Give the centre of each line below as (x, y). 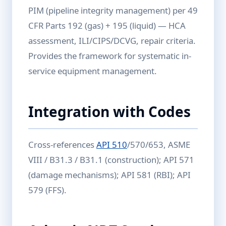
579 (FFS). (47, 190)
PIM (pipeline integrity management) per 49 (113, 10)
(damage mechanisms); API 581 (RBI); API (109, 175)
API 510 (112, 145)
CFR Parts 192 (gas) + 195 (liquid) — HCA (107, 25)
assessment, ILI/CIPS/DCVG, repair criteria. (112, 41)
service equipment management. (93, 71)
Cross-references (62, 145)
